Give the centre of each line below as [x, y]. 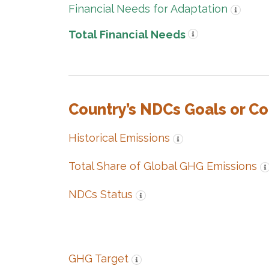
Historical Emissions [119, 138]
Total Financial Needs [127, 35]
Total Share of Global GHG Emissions [163, 166]
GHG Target [98, 258]
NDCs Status [101, 194]
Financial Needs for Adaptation [148, 9]
